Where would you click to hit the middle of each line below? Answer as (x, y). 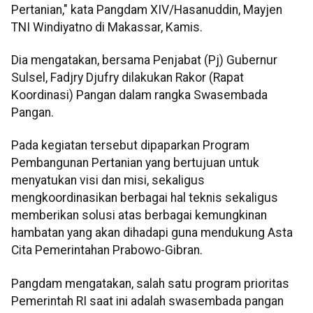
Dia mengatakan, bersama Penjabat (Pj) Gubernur (144, 60)
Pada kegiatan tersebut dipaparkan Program (130, 146)
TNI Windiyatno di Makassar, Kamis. (107, 27)
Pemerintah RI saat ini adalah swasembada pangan (147, 301)
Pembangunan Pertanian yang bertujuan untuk (135, 163)
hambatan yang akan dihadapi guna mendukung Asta (152, 233)
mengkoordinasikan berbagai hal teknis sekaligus (145, 198)
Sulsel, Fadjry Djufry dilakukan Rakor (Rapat (128, 78)
